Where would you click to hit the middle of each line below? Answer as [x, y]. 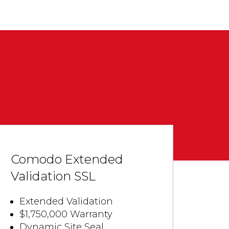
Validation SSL [53, 176]
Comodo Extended [67, 159]
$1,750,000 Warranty [66, 214]
